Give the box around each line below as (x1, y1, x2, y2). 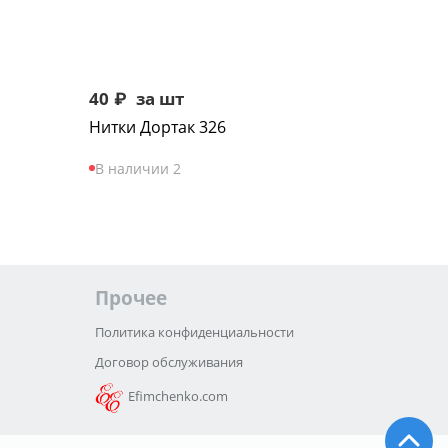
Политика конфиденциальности (95, 323, 295, 341)
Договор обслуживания (95, 353, 244, 371)
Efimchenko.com (128, 387, 229, 406)
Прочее (95, 285, 168, 311)
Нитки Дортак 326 (89, 116, 227, 138)
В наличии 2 (95, 158, 182, 178)
